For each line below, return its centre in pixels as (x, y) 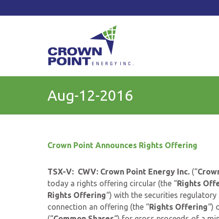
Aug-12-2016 (90, 95)
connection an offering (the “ (98, 207)
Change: (149, 8)
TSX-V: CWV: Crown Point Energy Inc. (119, 172)
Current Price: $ (109, 8)
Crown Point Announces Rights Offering (122, 145)
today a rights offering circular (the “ (112, 183)
